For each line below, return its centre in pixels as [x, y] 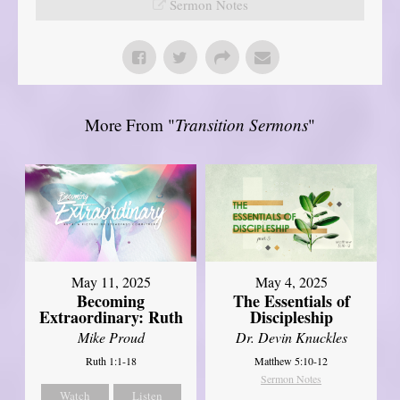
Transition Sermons [242, 125]
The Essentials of [291, 300]
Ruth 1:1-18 [111, 360]
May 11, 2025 [111, 281]
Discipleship [291, 317]
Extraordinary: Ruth [111, 317]
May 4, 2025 [291, 281]
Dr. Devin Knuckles [291, 337]
